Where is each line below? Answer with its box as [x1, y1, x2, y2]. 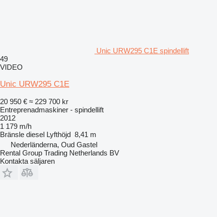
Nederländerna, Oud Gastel [11, 140, 97, 149]
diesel [26, 130, 45, 139]
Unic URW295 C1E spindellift [96, 46, 189, 55]
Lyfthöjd [46, 130, 71, 139]
